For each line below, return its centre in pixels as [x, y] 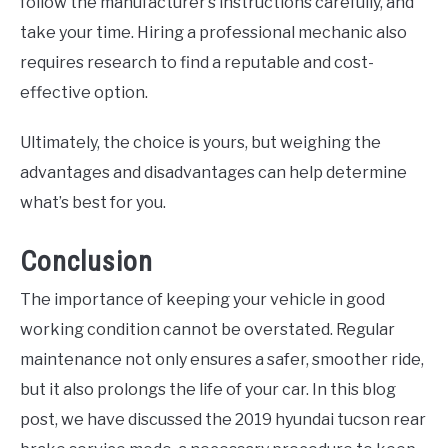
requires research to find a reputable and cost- [197, 62]
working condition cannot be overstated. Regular [207, 329]
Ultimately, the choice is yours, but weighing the [200, 142]
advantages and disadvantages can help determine [213, 172]
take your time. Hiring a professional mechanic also [213, 32]
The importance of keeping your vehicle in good [202, 299]
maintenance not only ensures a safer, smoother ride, [222, 359]
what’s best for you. [93, 202]
